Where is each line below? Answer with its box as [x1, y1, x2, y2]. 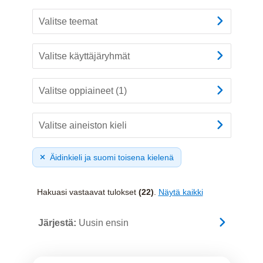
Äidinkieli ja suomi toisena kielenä [49, 152, 174, 162]
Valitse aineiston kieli [38, 120, 127, 130]
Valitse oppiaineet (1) [38, 85, 127, 96]
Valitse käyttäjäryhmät [38, 50, 130, 61]
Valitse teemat [38, 16, 97, 26]
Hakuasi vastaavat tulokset [36, 187, 139, 197]
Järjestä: [38, 217, 79, 228]
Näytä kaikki [158, 187, 203, 197]
